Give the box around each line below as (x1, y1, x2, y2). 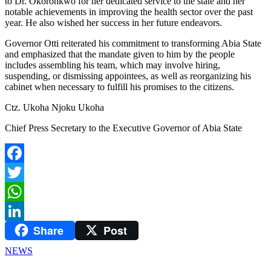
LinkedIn (5, 224, 40, 235)
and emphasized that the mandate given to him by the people (5, 48, 235, 59)
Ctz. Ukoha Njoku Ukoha (5, 102, 104, 113)
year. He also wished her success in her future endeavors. (5, 17, 222, 28)
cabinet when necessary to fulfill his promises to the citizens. (5, 81, 234, 92)
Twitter (5, 186, 32, 197)
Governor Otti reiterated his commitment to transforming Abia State (5, 38, 261, 48)
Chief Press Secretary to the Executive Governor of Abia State (5, 122, 242, 133)
